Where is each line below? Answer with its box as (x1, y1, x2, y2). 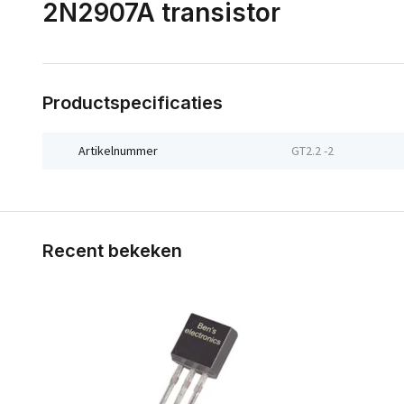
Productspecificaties (42, 92, 223, 114)
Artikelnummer (78, 142, 158, 159)
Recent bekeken (42, 240, 182, 262)
